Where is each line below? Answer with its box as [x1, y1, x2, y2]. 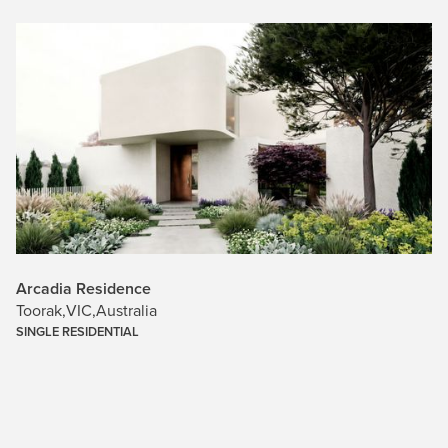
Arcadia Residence [16, 277, 151, 301]
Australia [96, 299, 157, 323]
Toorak [16, 299, 62, 323]
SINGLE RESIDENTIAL [16, 322, 139, 342]
